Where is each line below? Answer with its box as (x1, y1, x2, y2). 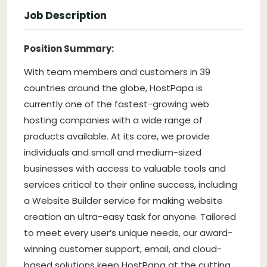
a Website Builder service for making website (24, 194, 223, 207)
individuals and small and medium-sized (24, 145, 201, 159)
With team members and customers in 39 (24, 65, 210, 78)
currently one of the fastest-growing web (24, 97, 209, 110)
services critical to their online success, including (24, 178, 237, 191)
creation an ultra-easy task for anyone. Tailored (24, 210, 236, 223)
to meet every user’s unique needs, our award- (24, 226, 232, 239)
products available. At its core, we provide (24, 129, 210, 142)
